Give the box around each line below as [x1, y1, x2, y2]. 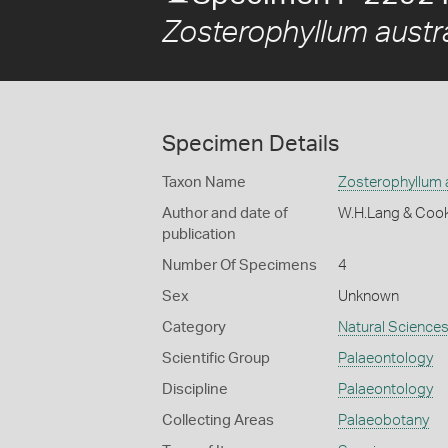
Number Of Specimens [162, 258, 317, 273]
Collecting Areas [162, 413, 274, 428]
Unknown [337, 289, 399, 304]
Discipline [162, 382, 228, 397]
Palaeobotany [337, 413, 429, 428]
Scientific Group [162, 351, 270, 366]
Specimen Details [162, 133, 339, 155]
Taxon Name [162, 175, 246, 190]
